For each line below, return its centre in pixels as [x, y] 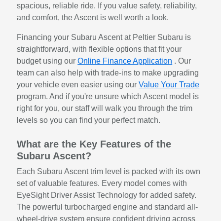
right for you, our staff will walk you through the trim [105, 108]
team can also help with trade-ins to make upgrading [108, 73]
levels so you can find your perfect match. [89, 120]
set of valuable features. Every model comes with [102, 183]
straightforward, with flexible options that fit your [99, 49]
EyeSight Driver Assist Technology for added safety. [107, 195]
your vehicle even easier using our [78, 84]
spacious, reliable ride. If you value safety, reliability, [107, 5]
